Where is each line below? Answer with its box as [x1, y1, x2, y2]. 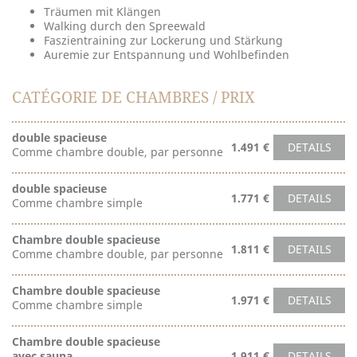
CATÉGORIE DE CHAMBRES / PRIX [12, 87, 255, 108]
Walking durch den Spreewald [44, 18, 206, 33]
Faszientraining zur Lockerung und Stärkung [44, 33, 283, 48]
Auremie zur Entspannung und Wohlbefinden [44, 47, 289, 62]
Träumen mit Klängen [44, 4, 161, 19]
